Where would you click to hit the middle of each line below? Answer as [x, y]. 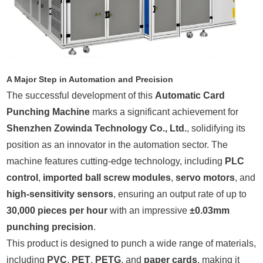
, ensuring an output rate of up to [180, 194]
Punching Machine [48, 112]
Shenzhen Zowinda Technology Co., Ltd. [97, 129]
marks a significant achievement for [164, 112]
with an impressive [149, 211]
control [23, 178]
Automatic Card [190, 96]
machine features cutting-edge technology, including [116, 161]
